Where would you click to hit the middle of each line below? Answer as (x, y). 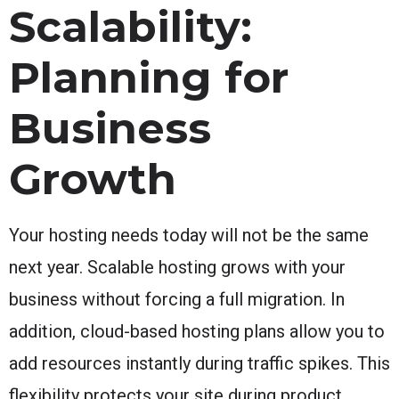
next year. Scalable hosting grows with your (177, 267)
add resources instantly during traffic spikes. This (199, 363)
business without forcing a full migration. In (177, 299)
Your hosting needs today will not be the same (189, 235)
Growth (93, 179)
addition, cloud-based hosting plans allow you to (197, 331)
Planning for (149, 77)
